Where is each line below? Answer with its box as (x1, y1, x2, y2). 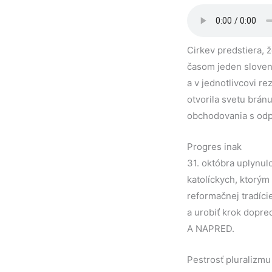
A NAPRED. (187, 223, 234, 234)
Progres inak (187, 141, 242, 152)
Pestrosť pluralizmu (187, 254, 271, 265)
